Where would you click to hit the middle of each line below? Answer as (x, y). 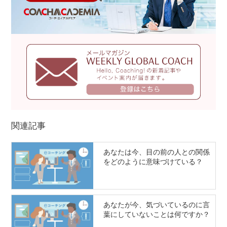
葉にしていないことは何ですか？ (156, 215)
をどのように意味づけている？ (153, 162)
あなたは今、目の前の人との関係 (156, 152)
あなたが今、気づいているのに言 (156, 205)
